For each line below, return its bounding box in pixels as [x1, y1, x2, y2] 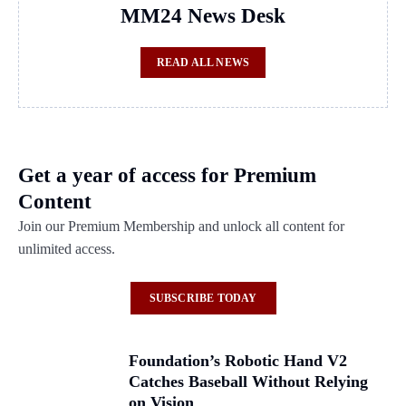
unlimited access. [18, 240, 115, 256]
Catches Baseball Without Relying [129, 372, 368, 391]
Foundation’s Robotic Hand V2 [129, 351, 347, 370]
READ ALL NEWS [156, 55, 250, 69]
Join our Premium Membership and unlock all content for [18, 217, 344, 234]
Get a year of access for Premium [18, 163, 316, 187]
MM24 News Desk [121, 4, 285, 27]
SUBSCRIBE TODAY [149, 291, 257, 304]
